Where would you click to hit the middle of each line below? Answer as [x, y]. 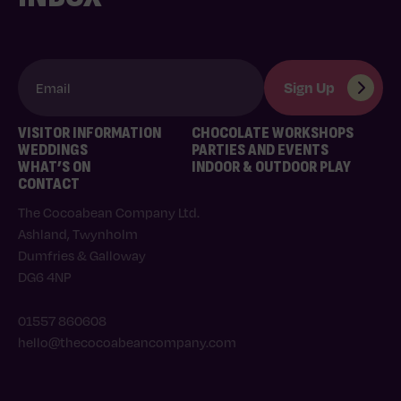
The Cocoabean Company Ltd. [109, 213]
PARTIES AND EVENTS [260, 150]
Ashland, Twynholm [78, 234]
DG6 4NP [44, 277]
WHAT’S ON [54, 167]
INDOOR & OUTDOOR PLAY [271, 167]
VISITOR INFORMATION [90, 133]
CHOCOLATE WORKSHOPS [273, 133]
